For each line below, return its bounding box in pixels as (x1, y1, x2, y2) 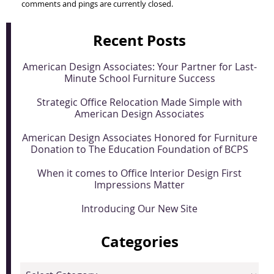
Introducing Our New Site (81, 202, 198, 216)
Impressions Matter (94, 178, 185, 192)
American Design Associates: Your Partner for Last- (22, 60, 257, 74)
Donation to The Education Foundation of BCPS (31, 143, 248, 157)
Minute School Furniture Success (64, 72, 215, 86)
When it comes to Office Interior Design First (37, 166, 242, 180)
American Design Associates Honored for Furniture (21, 131, 257, 145)
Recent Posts (93, 30, 186, 51)
